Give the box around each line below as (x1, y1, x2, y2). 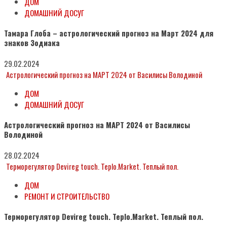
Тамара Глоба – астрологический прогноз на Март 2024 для (4, 27, 213, 39)
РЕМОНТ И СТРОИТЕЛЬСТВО (24, 190, 109, 202)
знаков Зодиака (4, 36, 60, 48)
